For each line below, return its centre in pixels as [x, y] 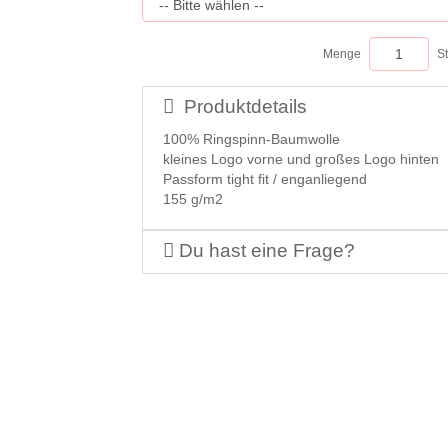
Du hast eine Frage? [264, 251]
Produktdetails [245, 107]
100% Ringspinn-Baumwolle [251, 139]
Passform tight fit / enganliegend [264, 179]
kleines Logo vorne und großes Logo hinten [300, 159]
